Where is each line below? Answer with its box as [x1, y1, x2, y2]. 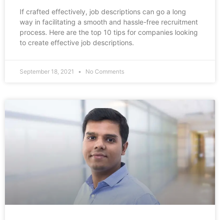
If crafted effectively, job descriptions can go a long [20, 7, 186, 16]
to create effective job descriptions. [20, 38, 134, 47]
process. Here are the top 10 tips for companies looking [20, 28, 198, 37]
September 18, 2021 [20, 68, 76, 76]
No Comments [84, 68, 124, 76]
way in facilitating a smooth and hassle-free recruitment [20, 18, 198, 27]
